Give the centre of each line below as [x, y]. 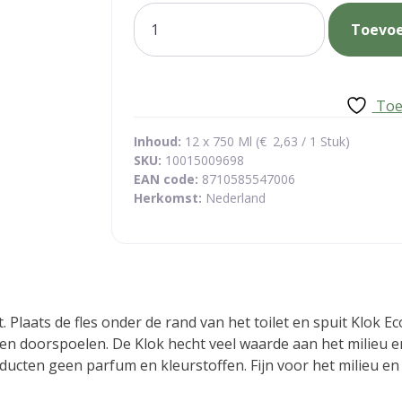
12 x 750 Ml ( [220, 141]
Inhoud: [157, 141]
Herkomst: [170, 198]
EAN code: [168, 179]
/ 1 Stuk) [324, 141]
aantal [154, 56]
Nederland [236, 198]
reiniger [160, 34]
